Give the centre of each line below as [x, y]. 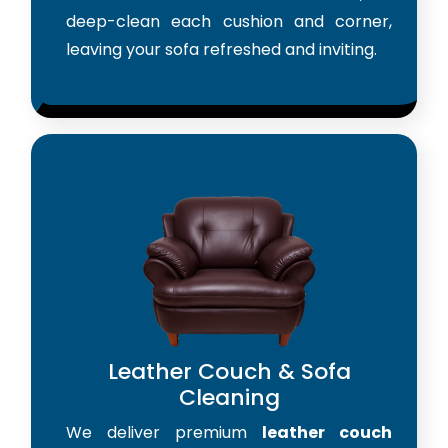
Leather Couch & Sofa [229, 372]
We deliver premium [164, 433]
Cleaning [229, 398]
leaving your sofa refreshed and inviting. [221, 50]
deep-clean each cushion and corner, [229, 22]
